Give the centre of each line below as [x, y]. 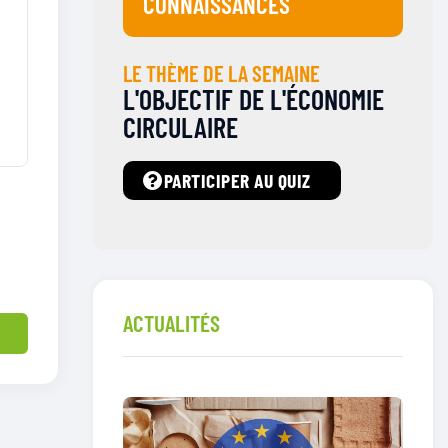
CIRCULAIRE [180, 127]
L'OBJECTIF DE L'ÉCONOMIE [253, 99]
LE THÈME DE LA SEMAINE [221, 73]
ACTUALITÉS [171, 323]
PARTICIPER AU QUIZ [237, 180]
